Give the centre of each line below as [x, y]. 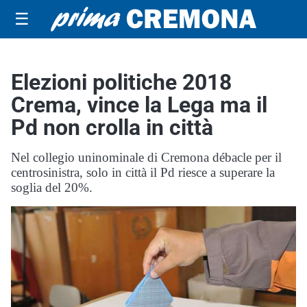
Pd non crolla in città [112, 127]
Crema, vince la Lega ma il [139, 105]
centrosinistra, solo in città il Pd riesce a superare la [143, 172]
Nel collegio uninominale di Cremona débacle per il [146, 157]
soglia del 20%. [52, 187]
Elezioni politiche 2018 [121, 82]
